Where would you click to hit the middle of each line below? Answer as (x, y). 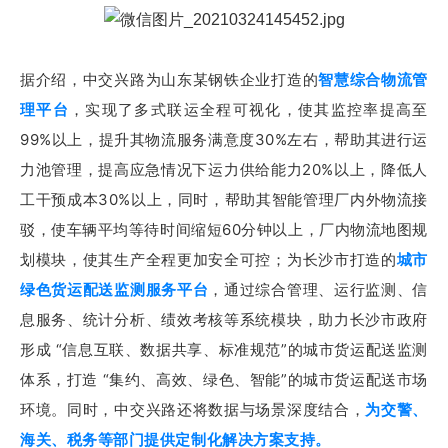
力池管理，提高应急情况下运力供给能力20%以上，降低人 (224, 170)
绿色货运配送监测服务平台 (114, 290)
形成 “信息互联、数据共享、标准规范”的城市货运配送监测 (224, 350)
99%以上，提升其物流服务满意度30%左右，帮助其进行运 (224, 140)
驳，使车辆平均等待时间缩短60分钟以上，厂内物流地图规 (224, 230)
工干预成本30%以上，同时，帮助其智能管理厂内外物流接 (224, 200)
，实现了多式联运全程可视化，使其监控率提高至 (248, 110)
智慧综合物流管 (373, 80)
